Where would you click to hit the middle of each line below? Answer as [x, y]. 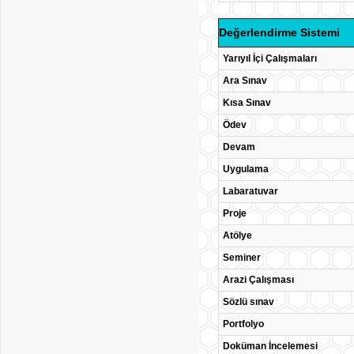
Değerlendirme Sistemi [279, 32]
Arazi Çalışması [258, 280]
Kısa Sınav [247, 103]
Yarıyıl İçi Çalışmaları [270, 58]
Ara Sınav [245, 81]
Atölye [237, 235]
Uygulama [246, 169]
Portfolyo [243, 324]
